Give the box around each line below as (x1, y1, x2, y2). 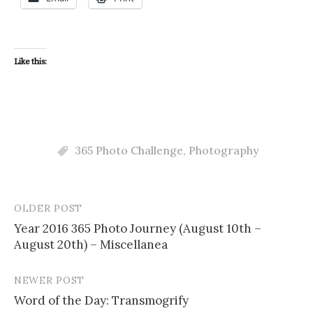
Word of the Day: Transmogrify (14, 292, 189, 308)
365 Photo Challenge (74, 143, 183, 157)
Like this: (14, 56, 47, 67)
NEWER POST (14, 273, 85, 286)
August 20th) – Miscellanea (14, 236, 168, 252)
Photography (188, 143, 259, 157)
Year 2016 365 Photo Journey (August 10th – (14, 220, 261, 236)
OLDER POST (14, 201, 82, 214)
